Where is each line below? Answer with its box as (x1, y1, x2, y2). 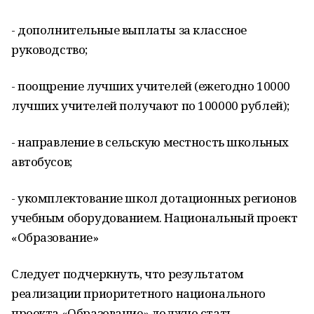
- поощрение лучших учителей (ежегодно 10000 (11, 78, 290, 94)
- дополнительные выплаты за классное (11, 22, 247, 38)
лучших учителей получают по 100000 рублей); (11, 97, 289, 114)
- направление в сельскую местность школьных (11, 134, 289, 150)
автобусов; (11, 153, 72, 170)
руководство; (11, 41, 88, 57)
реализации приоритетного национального (11, 285, 266, 301)
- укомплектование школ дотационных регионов (11, 190, 296, 206)
